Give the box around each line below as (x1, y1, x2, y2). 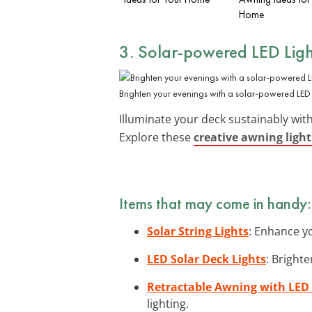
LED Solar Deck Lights (147, 251, 266, 267)
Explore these (119, 129, 194, 145)
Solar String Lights (147, 223, 249, 239)
